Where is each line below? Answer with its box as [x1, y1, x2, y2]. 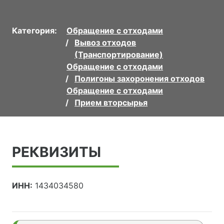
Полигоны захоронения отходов [74, 73, 205, 83]
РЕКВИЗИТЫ [12, 143, 101, 160]
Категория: [12, 25, 57, 35]
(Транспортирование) [74, 49, 163, 59]
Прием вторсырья [74, 97, 148, 107]
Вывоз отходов [74, 37, 136, 47]
